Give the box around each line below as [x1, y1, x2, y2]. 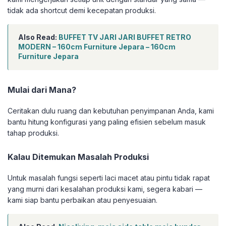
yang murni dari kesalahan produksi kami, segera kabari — [8, 185, 202, 194]
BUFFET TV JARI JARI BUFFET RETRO [59, 33, 191, 42]
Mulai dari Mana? [8, 85, 76, 95]
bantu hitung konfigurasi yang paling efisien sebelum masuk [8, 118, 206, 127]
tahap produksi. [8, 129, 59, 138]
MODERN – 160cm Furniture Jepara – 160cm [18, 42, 176, 51]
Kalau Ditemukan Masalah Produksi [8, 152, 149, 162]
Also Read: [18, 33, 59, 42]
